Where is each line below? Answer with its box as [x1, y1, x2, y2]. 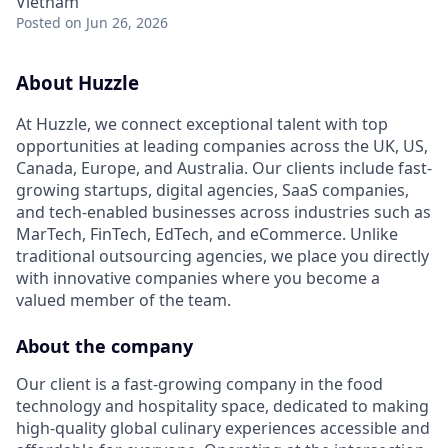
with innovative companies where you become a [16, 266, 380, 289]
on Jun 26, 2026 [65, 13, 168, 32]
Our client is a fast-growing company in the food [16, 372, 383, 395]
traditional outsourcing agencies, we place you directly [16, 244, 429, 267]
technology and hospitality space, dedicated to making [16, 394, 429, 417]
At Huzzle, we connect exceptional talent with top [16, 112, 388, 135]
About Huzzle [16, 70, 139, 95]
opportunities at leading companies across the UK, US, [16, 134, 428, 157]
